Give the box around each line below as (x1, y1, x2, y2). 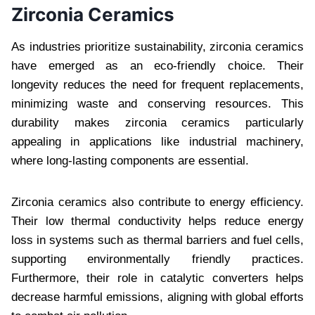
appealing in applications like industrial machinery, (11, 134, 304, 148)
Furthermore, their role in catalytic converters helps (11, 271, 304, 285)
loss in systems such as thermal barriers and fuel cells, (11, 233, 304, 247)
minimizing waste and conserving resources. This (11, 96, 304, 110)
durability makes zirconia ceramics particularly (11, 115, 304, 129)
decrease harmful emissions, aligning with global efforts (11, 290, 304, 304)
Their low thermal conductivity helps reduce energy (11, 214, 304, 228)
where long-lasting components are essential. (11, 153, 249, 167)
